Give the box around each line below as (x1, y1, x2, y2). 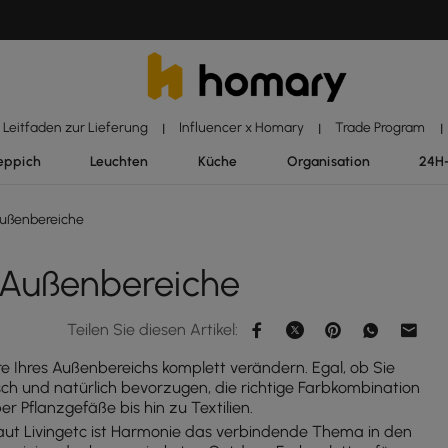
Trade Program (335, 119, 426, 135)
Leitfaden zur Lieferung (2, 119, 148, 135)
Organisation (286, 153, 370, 169)
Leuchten (90, 153, 149, 169)
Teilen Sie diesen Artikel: (67, 320, 238, 339)
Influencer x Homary (179, 119, 304, 135)
